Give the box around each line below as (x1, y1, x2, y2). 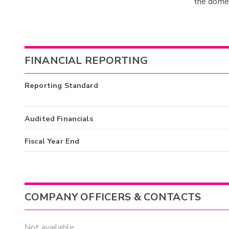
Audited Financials (25, 113, 93, 124)
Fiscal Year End (25, 135, 80, 146)
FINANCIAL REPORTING (25, 54, 148, 68)
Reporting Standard (25, 80, 98, 90)
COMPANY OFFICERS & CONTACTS (25, 190, 201, 204)
